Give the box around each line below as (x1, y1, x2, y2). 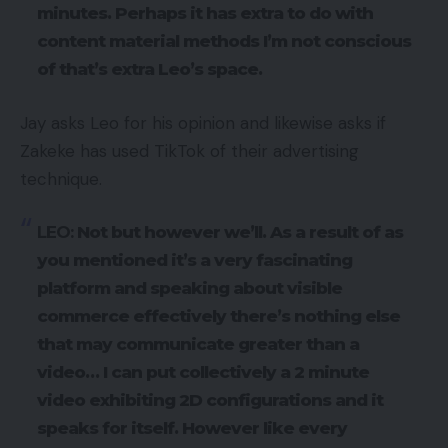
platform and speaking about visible (37, 278, 342, 299)
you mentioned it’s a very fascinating (37, 250, 352, 271)
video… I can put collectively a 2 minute (37, 362, 369, 383)
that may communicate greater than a (37, 334, 359, 355)
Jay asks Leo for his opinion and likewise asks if (20, 111, 386, 134)
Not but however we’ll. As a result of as (73, 222, 403, 243)
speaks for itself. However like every (37, 418, 347, 439)
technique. (20, 167, 107, 190)
